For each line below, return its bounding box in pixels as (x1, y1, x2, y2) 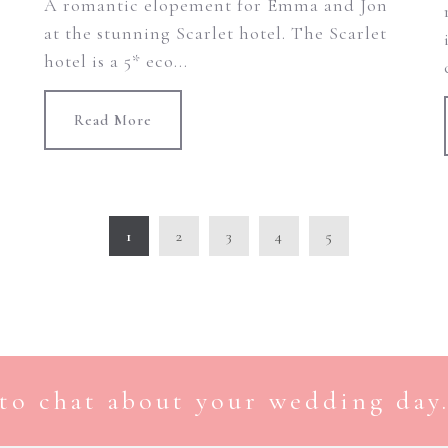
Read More (73, 111, 152, 130)
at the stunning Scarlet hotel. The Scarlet (43, 22, 387, 45)
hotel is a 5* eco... (43, 50, 188, 73)
